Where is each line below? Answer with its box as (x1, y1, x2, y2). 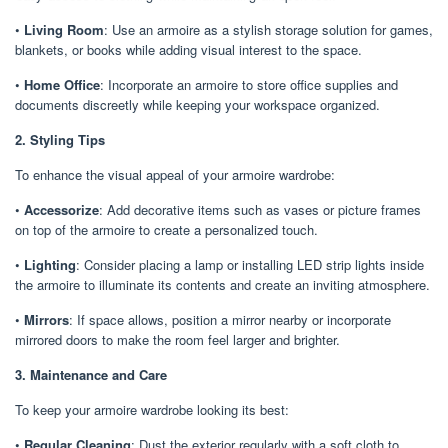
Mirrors (24, 309, 69, 329)
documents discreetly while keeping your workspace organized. (15, 94, 380, 114)
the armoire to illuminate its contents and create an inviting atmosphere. (15, 274, 430, 294)
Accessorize (24, 199, 99, 219)
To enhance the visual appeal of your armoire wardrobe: (15, 164, 335, 184)
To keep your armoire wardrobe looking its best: (15, 399, 289, 419)
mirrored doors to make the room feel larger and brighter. (15, 329, 340, 349)
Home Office (24, 74, 100, 94)
